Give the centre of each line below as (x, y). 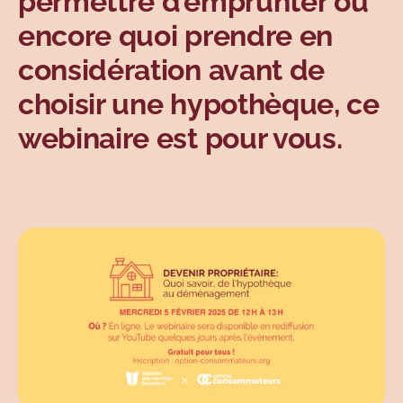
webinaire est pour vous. (180, 139)
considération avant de (171, 70)
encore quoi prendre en (175, 36)
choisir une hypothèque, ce (199, 104)
